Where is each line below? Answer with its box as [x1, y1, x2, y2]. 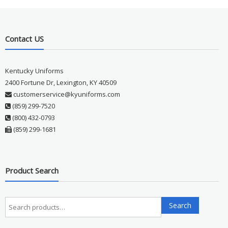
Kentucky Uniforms [5, 66, 64, 75]
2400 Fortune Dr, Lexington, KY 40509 [5, 77, 117, 87]
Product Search [5, 165, 59, 176]
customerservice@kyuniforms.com [11, 89, 120, 99]
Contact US [5, 33, 44, 44]
